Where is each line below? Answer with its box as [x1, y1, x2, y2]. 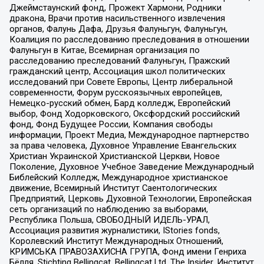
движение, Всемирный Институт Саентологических [9, 182, 217, 193]
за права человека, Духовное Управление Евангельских [9, 140, 236, 151]
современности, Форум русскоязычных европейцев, [9, 87, 222, 98]
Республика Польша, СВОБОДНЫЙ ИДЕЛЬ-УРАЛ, [9, 214, 210, 225]
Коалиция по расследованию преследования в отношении [9, 34, 249, 45]
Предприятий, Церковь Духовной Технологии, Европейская [9, 193, 252, 204]
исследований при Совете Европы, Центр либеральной [9, 76, 233, 87]
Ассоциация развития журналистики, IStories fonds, [9, 225, 220, 236]
